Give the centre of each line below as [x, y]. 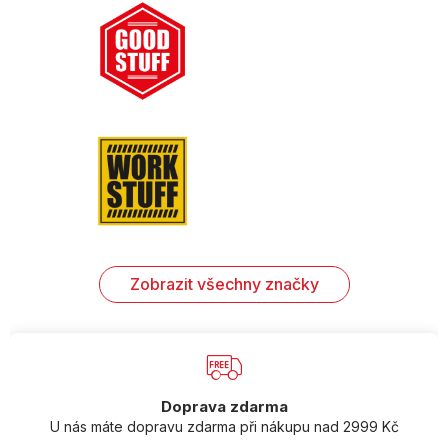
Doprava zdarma [224, 406]
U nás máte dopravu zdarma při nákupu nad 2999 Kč [224, 426]
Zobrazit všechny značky [224, 284]
